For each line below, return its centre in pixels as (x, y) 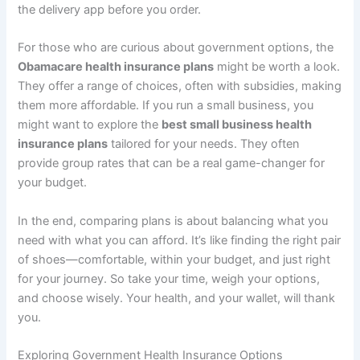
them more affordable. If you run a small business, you (166, 106)
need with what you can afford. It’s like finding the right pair (180, 240)
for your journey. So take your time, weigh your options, (169, 278)
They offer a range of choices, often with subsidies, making (180, 86)
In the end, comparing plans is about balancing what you (173, 221)
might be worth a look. (277, 67)
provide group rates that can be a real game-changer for (172, 164)
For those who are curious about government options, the (176, 48)
